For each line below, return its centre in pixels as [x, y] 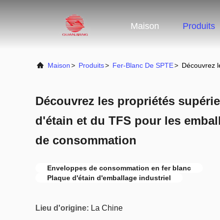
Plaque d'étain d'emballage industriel [109, 178]
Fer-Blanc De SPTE [143, 65]
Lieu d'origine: [62, 208]
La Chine [107, 208]
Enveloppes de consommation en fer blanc [119, 168]
